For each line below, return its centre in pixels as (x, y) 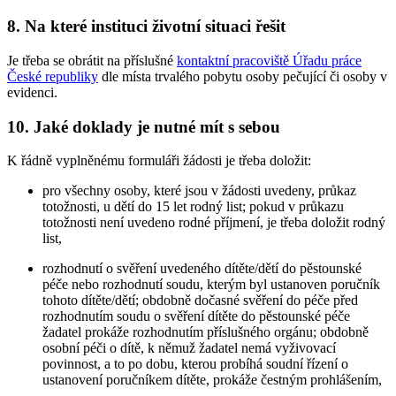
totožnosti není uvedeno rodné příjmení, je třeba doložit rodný (214, 223)
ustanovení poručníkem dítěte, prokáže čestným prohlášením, (212, 380)
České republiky (53, 76)
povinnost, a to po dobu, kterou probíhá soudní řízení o (195, 364)
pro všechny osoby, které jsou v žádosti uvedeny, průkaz (199, 191)
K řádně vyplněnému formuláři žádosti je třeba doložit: (159, 161)
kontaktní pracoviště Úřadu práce (269, 60)
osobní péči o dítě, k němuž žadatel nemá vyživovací (189, 348)
